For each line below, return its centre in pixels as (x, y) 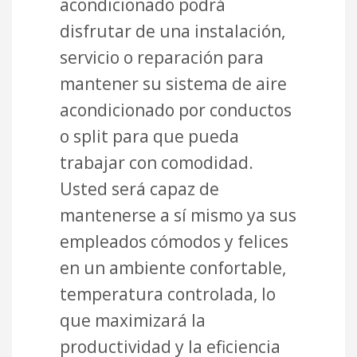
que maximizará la (133, 320)
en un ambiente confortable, (173, 267)
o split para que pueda (149, 136)
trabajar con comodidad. (157, 162)
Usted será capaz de (139, 188)
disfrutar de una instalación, (173, 31)
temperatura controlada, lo (168, 294)
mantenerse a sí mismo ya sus (178, 215)
